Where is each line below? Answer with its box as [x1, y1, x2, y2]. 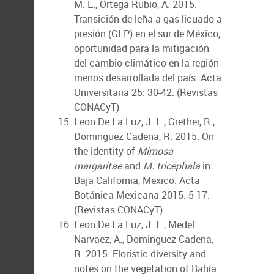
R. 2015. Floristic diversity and [74, 247, 206, 261]
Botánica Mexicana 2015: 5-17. [74, 188, 210, 202]
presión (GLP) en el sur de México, [74, 27, 220, 40]
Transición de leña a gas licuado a [74, 12, 222, 26]
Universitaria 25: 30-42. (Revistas [74, 86, 218, 99]
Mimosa [138, 144, 173, 158]
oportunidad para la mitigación [74, 42, 209, 55]
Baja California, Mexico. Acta [74, 174, 200, 187]
